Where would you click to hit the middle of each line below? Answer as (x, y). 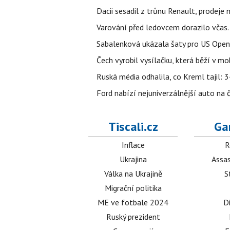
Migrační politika (133, 188)
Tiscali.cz (133, 127)
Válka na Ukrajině (133, 174)
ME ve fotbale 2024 (133, 202)
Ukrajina (133, 159)
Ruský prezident (133, 217)
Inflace (133, 145)
